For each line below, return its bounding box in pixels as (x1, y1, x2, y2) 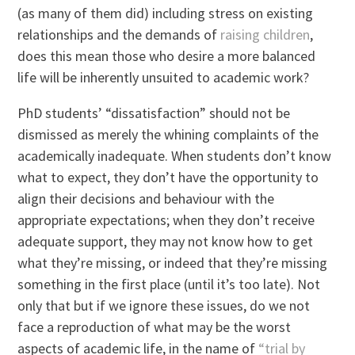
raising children (220, 25, 311, 44)
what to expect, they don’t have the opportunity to (17, 167, 319, 186)
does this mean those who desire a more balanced (17, 46, 316, 65)
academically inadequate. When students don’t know (17, 146, 332, 165)
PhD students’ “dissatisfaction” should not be (17, 103, 291, 122)
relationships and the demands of (17, 25, 221, 44)
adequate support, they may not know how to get (17, 231, 314, 250)
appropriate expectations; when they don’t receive (17, 210, 315, 229)
